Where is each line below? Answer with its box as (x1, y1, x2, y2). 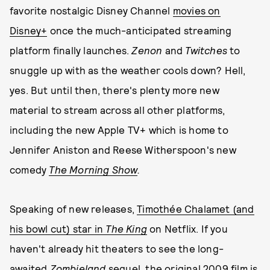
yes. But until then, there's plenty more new (10, 84, 219, 96)
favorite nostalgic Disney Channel (10, 4, 173, 16)
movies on (172, 4, 221, 16)
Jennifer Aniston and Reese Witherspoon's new (10, 143, 236, 155)
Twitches (185, 44, 228, 56)
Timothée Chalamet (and (137, 202, 254, 215)
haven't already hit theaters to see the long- (10, 242, 224, 254)
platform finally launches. (10, 44, 132, 56)
